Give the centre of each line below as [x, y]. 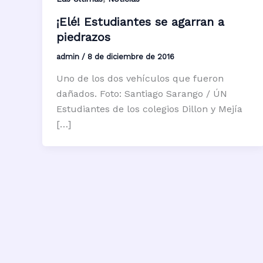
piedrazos [83, 37]
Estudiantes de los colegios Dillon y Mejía [149, 109]
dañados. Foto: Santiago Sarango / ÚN [142, 94]
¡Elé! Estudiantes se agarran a [140, 21]
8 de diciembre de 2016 [131, 56]
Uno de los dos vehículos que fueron [140, 79]
